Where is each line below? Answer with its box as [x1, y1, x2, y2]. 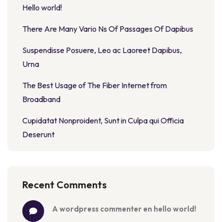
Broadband [22, 94, 60, 104]
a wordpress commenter [58, 204, 142, 214]
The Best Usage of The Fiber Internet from [22, 80, 167, 90]
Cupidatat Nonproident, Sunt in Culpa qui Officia [22, 115, 184, 125]
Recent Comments [22, 178, 107, 191]
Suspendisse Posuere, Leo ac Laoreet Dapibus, [22, 45, 182, 55]
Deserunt [22, 129, 55, 139]
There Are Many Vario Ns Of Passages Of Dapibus [22, 24, 193, 34]
